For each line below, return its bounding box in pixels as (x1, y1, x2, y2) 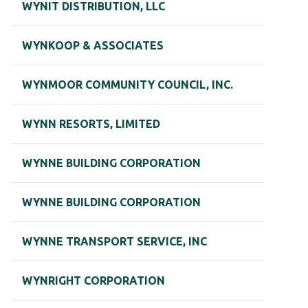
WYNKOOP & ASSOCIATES (22, 39, 164, 52)
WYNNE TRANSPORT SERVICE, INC (22, 235, 207, 248)
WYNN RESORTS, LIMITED (22, 118, 160, 131)
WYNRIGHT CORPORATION (22, 274, 165, 287)
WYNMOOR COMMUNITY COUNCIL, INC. (22, 78, 233, 91)
